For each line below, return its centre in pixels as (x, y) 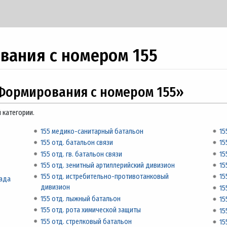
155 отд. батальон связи (77, 143)
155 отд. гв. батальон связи (82, 154)
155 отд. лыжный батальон (81, 199)
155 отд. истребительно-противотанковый (105, 177)
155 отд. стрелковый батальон (86, 221)
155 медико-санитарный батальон (92, 131)
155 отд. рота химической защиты (91, 210)
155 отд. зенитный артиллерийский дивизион (108, 165)
